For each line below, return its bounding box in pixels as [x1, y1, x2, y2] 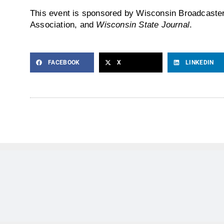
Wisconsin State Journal [96, 19, 190, 29]
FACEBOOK [48, 59, 80, 66]
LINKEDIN [185, 59, 214, 66]
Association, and [30, 19, 96, 29]
